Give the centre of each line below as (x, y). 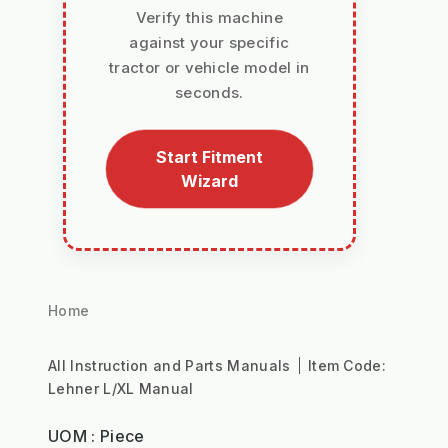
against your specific (209, 42)
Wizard (209, 180)
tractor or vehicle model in (209, 67)
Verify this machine (209, 17)
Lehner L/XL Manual (121, 388)
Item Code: (347, 365)
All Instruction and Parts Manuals (171, 365)
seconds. (209, 92)
